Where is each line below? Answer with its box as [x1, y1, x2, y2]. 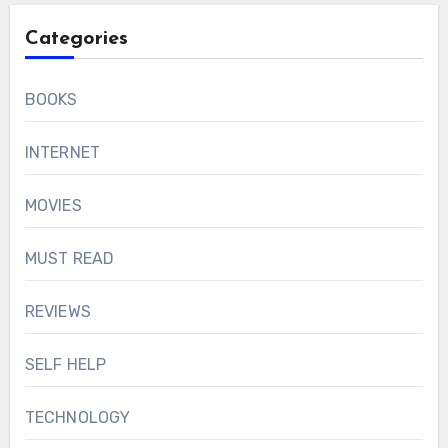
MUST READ [24, 249, 115, 269]
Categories [24, 29, 128, 50]
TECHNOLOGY [24, 408, 131, 428]
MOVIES [24, 196, 82, 216]
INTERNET [24, 143, 101, 163]
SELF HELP [24, 355, 107, 375]
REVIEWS [24, 302, 91, 322]
